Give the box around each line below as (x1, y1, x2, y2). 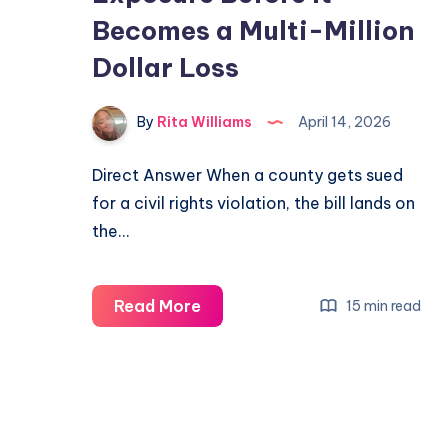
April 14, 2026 (295, 113, 391, 132)
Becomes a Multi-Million (92, 14, 414, 48)
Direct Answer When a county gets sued (92, 165, 403, 186)
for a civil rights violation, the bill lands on (92, 193, 415, 214)
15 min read (343, 296, 422, 315)
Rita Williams (154, 113, 252, 132)
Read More (114, 296, 201, 317)
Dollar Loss (92, 51, 239, 85)
